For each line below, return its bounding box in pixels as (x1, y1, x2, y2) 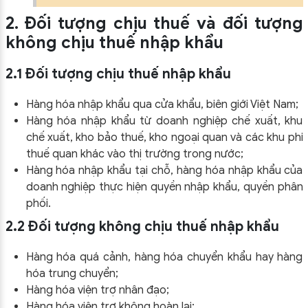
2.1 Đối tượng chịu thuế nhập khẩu (5, 65, 231, 82)
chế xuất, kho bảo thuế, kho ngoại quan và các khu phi (25, 130, 303, 144)
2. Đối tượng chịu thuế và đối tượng (5, 12, 303, 34)
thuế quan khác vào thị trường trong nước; (25, 146, 243, 161)
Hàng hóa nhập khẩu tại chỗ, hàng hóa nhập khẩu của (25, 163, 303, 177)
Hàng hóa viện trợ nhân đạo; (25, 283, 169, 297)
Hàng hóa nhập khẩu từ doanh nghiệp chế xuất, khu (25, 113, 303, 128)
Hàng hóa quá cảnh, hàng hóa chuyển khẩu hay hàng (25, 250, 303, 264)
